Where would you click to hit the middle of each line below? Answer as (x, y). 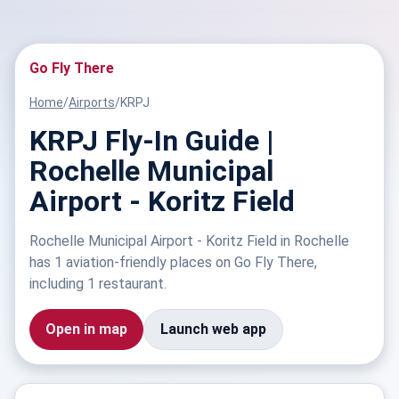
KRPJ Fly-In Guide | (152, 141)
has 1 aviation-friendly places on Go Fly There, (173, 262)
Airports (92, 102)
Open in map (86, 329)
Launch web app (213, 329)
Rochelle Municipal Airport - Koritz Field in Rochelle (189, 241)
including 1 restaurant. (98, 284)
